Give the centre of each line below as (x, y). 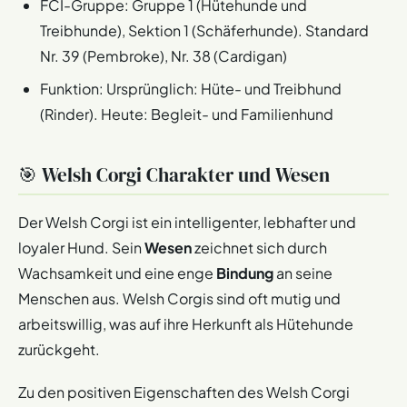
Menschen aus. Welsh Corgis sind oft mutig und (179, 298)
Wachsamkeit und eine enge (117, 273)
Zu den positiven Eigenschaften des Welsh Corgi (184, 392)
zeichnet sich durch (259, 247)
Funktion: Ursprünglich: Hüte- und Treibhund (191, 88)
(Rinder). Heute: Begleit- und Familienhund (187, 114)
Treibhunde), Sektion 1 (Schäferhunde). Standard (204, 30)
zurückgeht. (59, 349)
